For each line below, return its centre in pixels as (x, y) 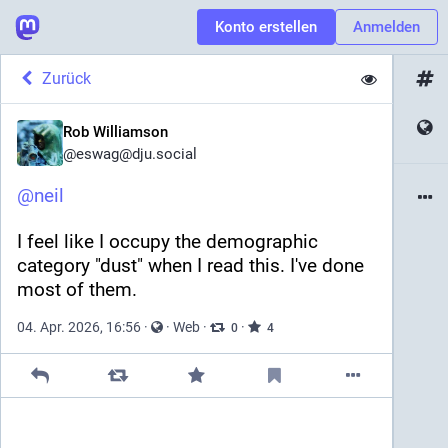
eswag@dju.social (136, 154)
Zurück (66, 78)
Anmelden (386, 27)
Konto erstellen (266, 27)
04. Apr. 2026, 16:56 (79, 327)
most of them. (77, 289)
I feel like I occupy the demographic (167, 241)
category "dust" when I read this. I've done (190, 265)
